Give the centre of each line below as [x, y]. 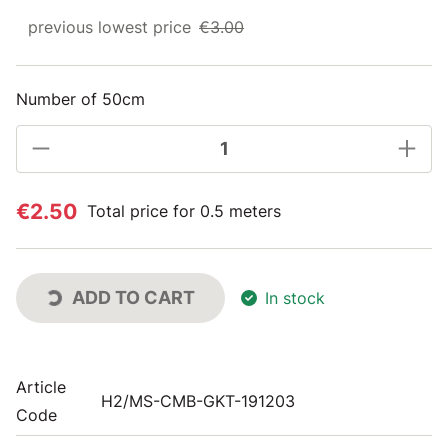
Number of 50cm [80, 98]
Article [41, 386]
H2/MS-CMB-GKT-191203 [198, 400]
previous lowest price [109, 26]
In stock [295, 297]
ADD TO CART [133, 297]
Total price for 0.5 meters [184, 211]
